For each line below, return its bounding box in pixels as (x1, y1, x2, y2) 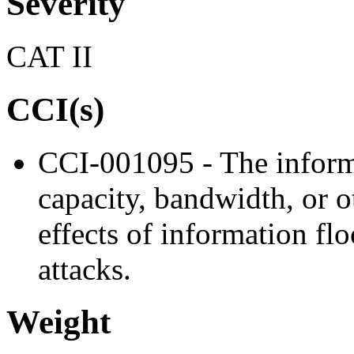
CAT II (6, 40, 92, 74)
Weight (6, 303, 111, 341)
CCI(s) (6, 90, 104, 128)
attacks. (38, 251, 131, 286)
